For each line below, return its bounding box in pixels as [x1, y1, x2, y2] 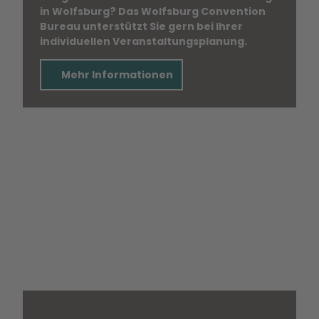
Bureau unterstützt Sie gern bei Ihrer [40, 19, 243, 34]
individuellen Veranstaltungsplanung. [40, 34, 247, 49]
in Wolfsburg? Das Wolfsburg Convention [40, 4, 266, 19]
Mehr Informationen [61, 68, 173, 83]
